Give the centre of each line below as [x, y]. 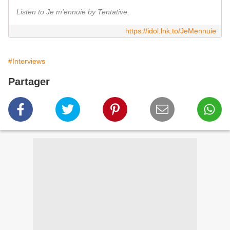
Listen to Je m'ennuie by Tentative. [73, 12]
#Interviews [27, 61]
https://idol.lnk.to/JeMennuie [171, 31]
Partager [29, 82]
